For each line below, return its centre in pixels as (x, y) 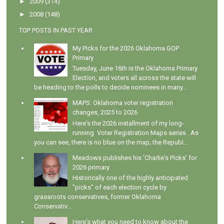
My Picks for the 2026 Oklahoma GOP (126, 48)
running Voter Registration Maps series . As (136, 132)
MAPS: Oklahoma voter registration (123, 103)
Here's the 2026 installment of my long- (128, 123)
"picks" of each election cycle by (120, 187)
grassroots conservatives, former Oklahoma (98, 197)
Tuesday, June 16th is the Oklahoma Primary (135, 68)
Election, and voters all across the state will (134, 78)
